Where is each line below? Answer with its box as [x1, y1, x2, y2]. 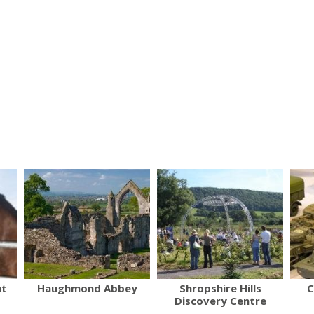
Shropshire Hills [179, 280, 261, 295]
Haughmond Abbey [36, 280, 137, 295]
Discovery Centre [174, 293, 266, 308]
